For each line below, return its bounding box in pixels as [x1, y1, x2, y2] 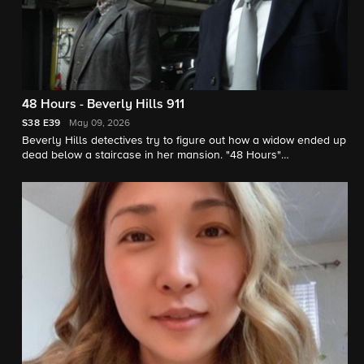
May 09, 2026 [68, 119, 130, 128]
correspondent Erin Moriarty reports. [22, 164, 207, 175]
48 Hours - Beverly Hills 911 [22, 98, 184, 111]
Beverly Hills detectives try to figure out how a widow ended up [22, 135, 346, 146]
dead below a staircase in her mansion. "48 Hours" [22, 149, 281, 161]
